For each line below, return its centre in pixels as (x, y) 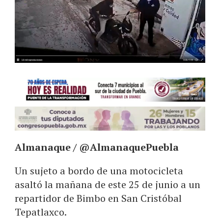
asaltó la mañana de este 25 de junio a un (108, 185)
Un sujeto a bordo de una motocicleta (99, 171)
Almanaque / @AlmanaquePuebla (97, 147)
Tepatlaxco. (41, 212)
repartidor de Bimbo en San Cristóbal (98, 198)
